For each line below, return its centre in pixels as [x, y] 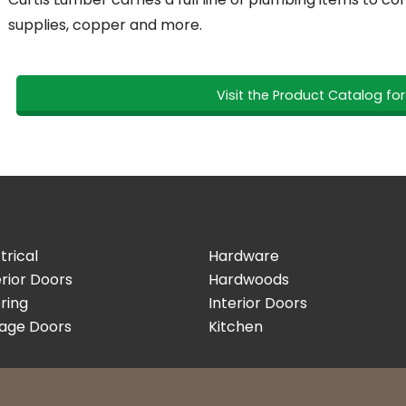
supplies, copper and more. [105, 24]
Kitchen [235, 327]
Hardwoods [248, 280]
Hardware [243, 256]
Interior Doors [257, 304]
